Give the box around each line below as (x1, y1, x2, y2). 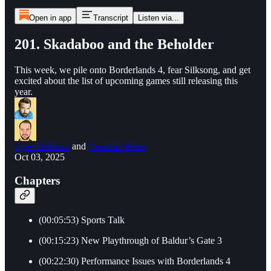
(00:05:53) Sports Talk (39, 215, 125, 226)
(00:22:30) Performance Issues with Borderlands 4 (39, 256, 230, 267)
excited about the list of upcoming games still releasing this (15, 75, 238, 86)
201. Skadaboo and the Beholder (15, 36, 214, 52)
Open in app (28, 13, 71, 22)
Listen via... (137, 13, 179, 22)
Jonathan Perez (88, 140, 146, 151)
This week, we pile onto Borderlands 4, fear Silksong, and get (15, 64, 250, 75)
